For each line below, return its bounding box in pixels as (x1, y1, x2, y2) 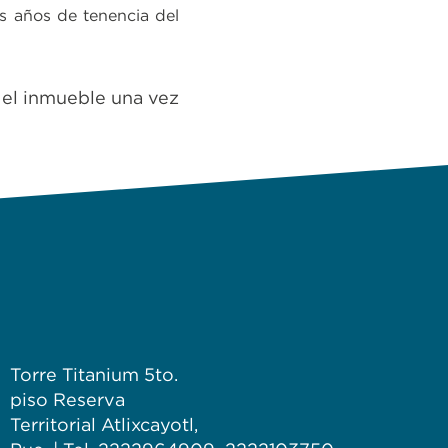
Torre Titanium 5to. (10, 364, 178, 385)
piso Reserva (10, 389, 125, 410)
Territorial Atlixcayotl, (10, 414, 198, 435)
